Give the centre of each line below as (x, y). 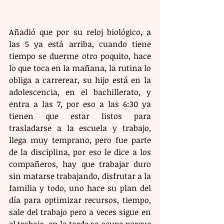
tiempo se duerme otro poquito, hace (80, 56)
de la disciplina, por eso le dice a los (80, 152)
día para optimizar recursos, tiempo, (80, 200)
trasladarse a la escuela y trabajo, (80, 128)
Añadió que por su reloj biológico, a (80, 32)
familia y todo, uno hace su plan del (80, 188)
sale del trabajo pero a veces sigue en (80, 212)
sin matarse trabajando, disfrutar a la (80, 176)
